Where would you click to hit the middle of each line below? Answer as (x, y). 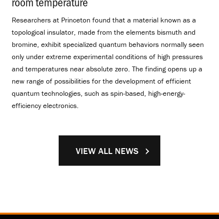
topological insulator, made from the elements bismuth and (104, 32)
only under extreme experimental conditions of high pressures (107, 57)
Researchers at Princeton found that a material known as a (104, 20)
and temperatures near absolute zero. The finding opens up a (107, 69)
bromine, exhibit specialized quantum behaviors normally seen (108, 44)
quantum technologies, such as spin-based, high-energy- (99, 93)
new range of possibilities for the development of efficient (101, 81)
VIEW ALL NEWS (107, 151)
